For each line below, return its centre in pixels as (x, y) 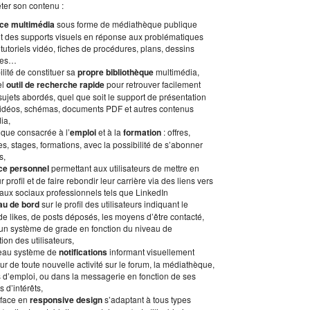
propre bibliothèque (116, 72)
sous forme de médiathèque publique (126, 24)
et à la (110, 132)
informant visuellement (151, 252)
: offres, (176, 132)
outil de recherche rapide (55, 85)
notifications (83, 252)
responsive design (66, 300)
